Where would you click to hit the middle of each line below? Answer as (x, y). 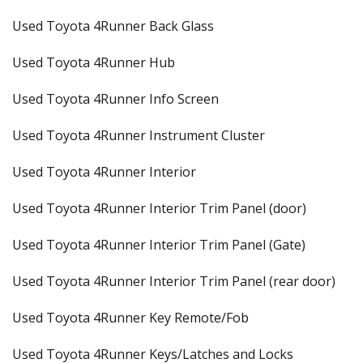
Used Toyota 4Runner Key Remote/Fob (130, 318)
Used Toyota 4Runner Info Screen (115, 99)
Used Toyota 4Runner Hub (94, 62)
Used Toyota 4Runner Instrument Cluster (139, 135)
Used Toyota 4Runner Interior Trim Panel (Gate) (159, 245)
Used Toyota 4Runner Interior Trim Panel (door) (159, 208)
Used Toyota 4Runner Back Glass (113, 26)
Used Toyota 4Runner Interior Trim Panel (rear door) (174, 281)
